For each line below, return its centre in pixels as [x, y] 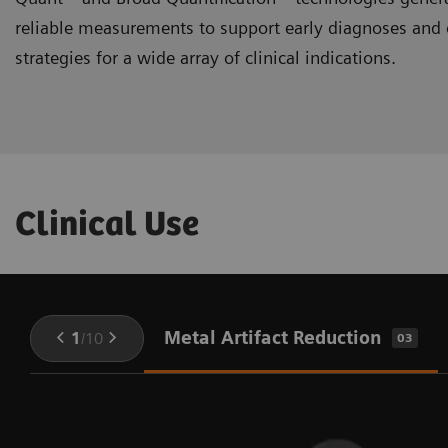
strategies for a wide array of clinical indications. [205, 58]
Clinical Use [107, 225]
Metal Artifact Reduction [272, 338]
